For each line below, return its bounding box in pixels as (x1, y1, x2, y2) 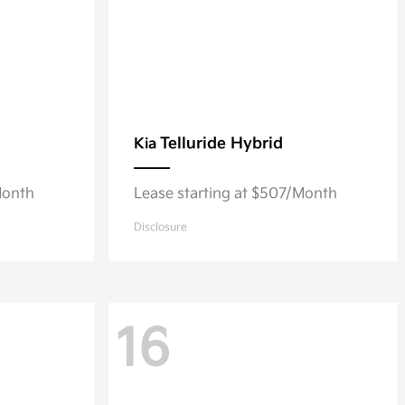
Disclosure (134, 221, 187, 234)
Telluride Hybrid (160, 135, 283, 153)
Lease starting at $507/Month (134, 185, 337, 202)
